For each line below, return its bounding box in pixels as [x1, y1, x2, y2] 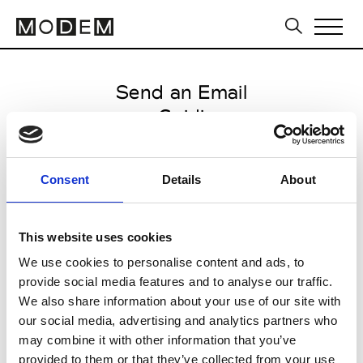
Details [161, 172, 202, 186]
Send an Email [116, 80, 247, 104]
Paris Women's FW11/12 [73, 153, 290, 177]
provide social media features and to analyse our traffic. [19, 275, 333, 288]
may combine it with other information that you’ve [19, 333, 297, 347]
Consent [41, 172, 89, 186]
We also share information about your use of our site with [19, 294, 341, 308]
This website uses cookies [19, 229, 173, 244]
